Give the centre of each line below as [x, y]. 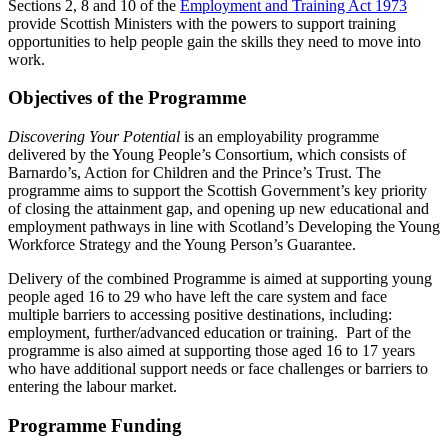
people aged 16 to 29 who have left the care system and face [197, 297]
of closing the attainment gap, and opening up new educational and [218, 209]
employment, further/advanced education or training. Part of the [209, 333]
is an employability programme [279, 137]
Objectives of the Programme [127, 98]
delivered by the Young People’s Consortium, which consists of [207, 155]
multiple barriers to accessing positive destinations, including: [200, 315]
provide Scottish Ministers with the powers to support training [202, 23]
